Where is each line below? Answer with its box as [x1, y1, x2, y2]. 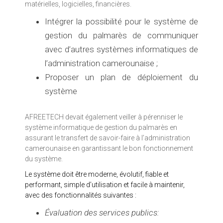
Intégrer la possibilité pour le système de [45, 16, 198, 26]
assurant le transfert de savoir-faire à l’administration [25, 133, 190, 142]
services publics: [99, 207, 159, 218]
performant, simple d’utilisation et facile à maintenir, [25, 180, 185, 189]
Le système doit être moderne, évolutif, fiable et [25, 170, 169, 178]
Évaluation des [45, 207, 99, 218]
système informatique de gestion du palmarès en [25, 123, 177, 131]
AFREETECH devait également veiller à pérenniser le [25, 112, 183, 121]
